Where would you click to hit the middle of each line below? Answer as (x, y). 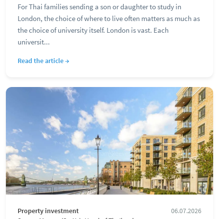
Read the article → (44, 61)
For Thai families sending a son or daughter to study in (99, 7)
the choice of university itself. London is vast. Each (93, 30)
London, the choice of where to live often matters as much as (109, 18)
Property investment (48, 211)
